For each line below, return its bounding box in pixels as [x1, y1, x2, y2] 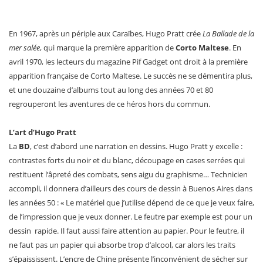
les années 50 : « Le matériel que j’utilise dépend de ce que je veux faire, [9, 197, 254, 208]
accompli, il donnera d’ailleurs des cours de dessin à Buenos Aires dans [9, 183, 252, 194]
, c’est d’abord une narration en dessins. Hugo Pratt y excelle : [30, 140, 242, 151]
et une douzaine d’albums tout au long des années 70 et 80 [9, 84, 213, 95]
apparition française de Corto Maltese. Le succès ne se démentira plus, [9, 70, 252, 81]
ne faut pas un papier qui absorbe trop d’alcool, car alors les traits [9, 239, 235, 250]
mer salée [9, 42, 40, 53]
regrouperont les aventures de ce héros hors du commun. [9, 98, 210, 109]
